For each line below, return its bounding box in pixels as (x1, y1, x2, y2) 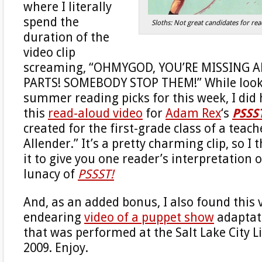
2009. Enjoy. (23, 240, 88, 255)
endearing (23, 210, 84, 225)
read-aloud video (48, 106, 143, 120)
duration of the (23, 30, 109, 44)
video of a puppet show (84, 210, 214, 225)
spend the (23, 15, 79, 29)
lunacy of (23, 167, 78, 181)
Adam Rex (166, 106, 221, 120)
